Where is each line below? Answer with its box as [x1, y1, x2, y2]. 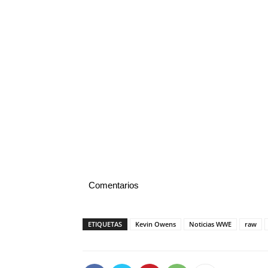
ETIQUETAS [88, 220, 122, 229]
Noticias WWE [189, 220, 232, 229]
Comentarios [89, 180, 139, 190]
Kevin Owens [135, 220, 176, 229]
